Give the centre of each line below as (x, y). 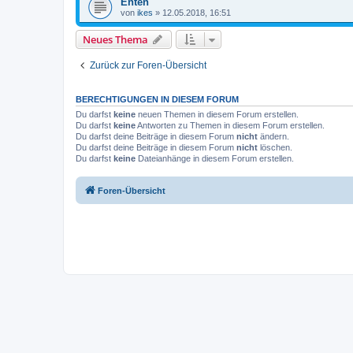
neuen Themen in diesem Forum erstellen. (217, 114)
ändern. (273, 136)
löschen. (275, 147)
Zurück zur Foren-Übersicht (148, 65)
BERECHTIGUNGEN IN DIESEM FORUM (157, 99)
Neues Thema (115, 39)
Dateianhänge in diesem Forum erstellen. (215, 158)
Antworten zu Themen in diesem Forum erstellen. (230, 125)
